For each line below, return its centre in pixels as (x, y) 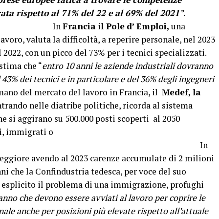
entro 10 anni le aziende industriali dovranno (128, 66)
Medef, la (181, 92)
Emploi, (154, 26)
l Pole (113, 26)
